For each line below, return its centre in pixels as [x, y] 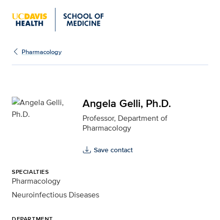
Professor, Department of [125, 118]
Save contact [113, 150]
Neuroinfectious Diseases [55, 195]
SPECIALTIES [30, 172]
